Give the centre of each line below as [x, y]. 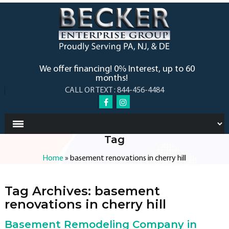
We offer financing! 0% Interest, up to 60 [117, 69]
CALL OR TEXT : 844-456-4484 [115, 90]
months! [112, 78]
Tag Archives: [49, 191]
